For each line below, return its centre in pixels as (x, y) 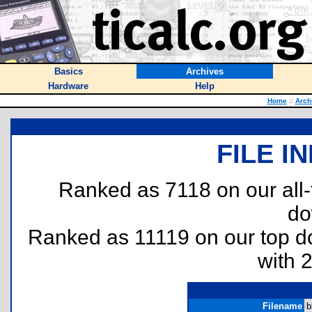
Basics (68, 71)
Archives (205, 71)
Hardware (68, 86)
